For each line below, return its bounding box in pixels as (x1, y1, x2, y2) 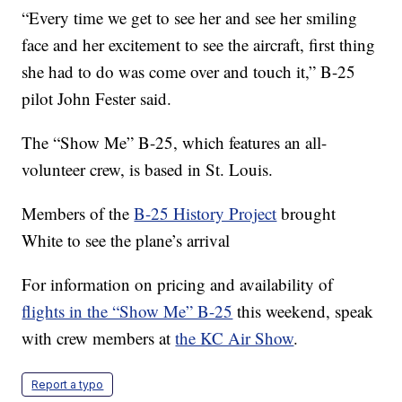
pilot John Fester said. (22, 87, 172, 110)
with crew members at (22, 327, 176, 350)
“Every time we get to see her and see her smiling (22, 6, 358, 30)
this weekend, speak (232, 300, 374, 323)
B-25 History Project (134, 202, 277, 225)
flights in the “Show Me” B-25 (22, 300, 233, 323)
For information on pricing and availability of (22, 273, 334, 296)
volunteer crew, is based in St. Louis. (22, 158, 274, 181)
